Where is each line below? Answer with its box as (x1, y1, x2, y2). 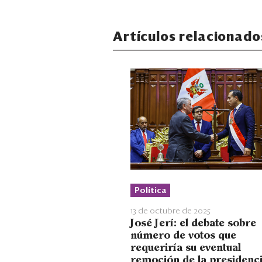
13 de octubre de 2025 (130, 206, 211, 215)
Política (135, 186, 166, 195)
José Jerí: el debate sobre (130, 218, 256, 228)
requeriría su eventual (130, 243, 241, 253)
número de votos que (130, 230, 236, 240)
